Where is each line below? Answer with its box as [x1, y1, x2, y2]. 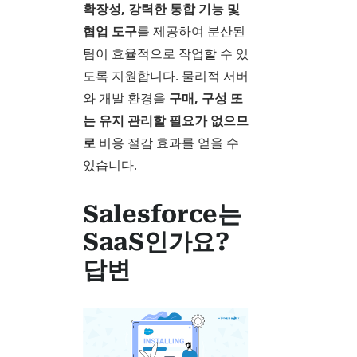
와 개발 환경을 [83, 88, 169, 107]
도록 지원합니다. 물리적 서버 [83, 66, 249, 84]
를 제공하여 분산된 [137, 22, 245, 40]
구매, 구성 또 [169, 88, 243, 107]
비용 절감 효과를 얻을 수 [96, 133, 239, 151]
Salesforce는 [83, 199, 241, 228]
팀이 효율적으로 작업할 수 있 [83, 44, 249, 62]
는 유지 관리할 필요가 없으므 [83, 111, 249, 129]
